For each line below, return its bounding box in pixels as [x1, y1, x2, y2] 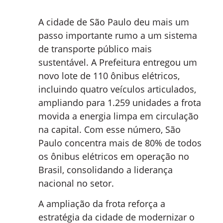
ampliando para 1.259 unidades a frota [38, 96, 201, 109]
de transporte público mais [38, 42, 152, 55]
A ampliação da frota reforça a [38, 198, 165, 210]
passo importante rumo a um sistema [38, 29, 197, 41]
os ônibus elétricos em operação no [38, 150, 189, 162]
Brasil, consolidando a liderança [38, 163, 173, 176]
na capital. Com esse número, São [38, 123, 181, 135]
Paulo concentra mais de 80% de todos [38, 136, 202, 149]
